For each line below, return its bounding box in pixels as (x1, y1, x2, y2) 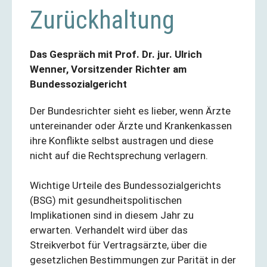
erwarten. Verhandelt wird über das (30, 224, 188, 236)
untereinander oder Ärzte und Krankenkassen (30, 119, 232, 132)
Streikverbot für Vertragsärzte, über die (30, 239, 207, 251)
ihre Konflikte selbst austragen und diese (30, 134, 213, 147)
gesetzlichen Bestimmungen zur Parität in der (30, 254, 236, 266)
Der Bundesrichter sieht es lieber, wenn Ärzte (30, 104, 231, 117)
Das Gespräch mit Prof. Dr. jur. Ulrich (30, 48, 202, 60)
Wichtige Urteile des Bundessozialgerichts (30, 179, 221, 191)
